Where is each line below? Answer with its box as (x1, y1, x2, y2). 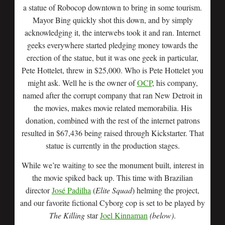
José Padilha (52, 185, 91, 195)
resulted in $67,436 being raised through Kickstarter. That (21, 128, 204, 138)
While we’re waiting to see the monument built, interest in (21, 160, 204, 170)
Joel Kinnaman (100, 210, 148, 220)
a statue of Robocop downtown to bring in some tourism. (23, 2, 202, 13)
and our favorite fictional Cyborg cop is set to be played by (20, 197, 205, 208)
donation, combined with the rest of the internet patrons (25, 115, 200, 126)
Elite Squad (95, 185, 132, 195)
